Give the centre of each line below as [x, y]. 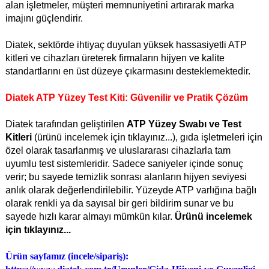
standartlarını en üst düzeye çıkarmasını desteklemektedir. [128, 71]
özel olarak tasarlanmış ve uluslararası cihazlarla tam [118, 151]
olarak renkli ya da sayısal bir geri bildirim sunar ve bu [119, 204]
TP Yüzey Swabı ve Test [187, 124]
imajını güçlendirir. [44, 19]
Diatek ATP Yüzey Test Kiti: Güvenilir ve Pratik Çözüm [127, 98]
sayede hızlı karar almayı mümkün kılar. [89, 217]
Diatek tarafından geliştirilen [66, 124]
